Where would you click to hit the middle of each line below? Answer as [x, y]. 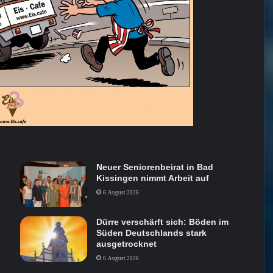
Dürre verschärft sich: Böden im [162, 222]
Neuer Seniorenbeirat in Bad [154, 167]
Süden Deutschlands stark [151, 233]
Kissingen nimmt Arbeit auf [152, 178]
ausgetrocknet [126, 244]
